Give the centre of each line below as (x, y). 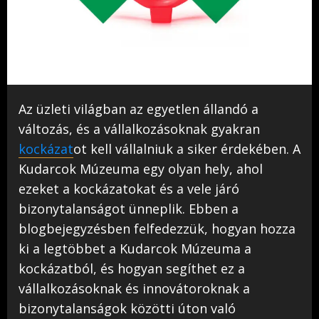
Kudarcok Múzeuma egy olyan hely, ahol (141, 169)
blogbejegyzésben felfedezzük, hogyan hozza (157, 229)
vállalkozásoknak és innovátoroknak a (134, 288)
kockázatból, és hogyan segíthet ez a (132, 268)
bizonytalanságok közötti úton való (127, 308)
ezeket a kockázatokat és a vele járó (129, 189)
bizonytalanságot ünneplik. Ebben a (129, 209)
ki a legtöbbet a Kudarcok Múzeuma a (135, 249)
